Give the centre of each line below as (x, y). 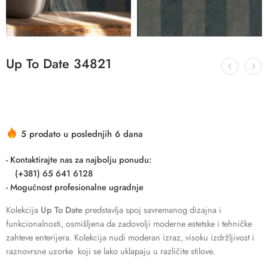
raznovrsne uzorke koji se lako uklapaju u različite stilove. (110, 251)
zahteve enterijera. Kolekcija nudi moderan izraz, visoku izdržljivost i (130, 237)
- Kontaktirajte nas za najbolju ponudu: (79, 160)
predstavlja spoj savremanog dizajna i (152, 210)
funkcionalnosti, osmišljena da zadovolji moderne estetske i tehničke (129, 224)
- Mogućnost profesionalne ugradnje (75, 187)
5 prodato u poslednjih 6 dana (82, 134)
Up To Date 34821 (59, 64)
